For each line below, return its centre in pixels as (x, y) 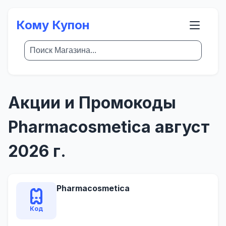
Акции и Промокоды (92, 103)
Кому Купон (53, 25)
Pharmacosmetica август (109, 127)
